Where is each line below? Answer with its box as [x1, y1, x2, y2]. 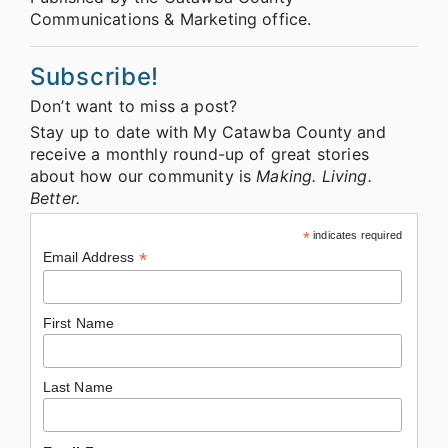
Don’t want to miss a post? [30, 95, 238, 116]
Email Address [42, 248, 139, 265]
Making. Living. [256, 165, 372, 186]
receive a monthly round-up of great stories [30, 143, 369, 164]
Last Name [42, 379, 114, 396]
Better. [30, 187, 81, 208]
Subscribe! [30, 61, 160, 91]
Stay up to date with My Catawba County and [30, 121, 386, 142]
